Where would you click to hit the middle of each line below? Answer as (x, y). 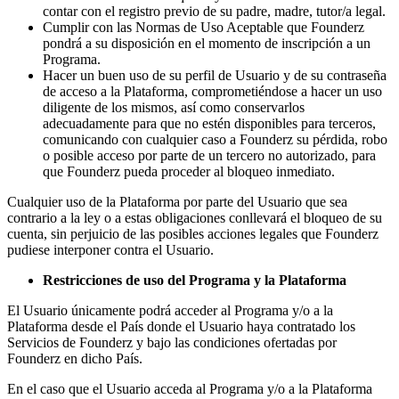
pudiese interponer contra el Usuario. (110, 249)
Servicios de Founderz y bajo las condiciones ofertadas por (172, 342)
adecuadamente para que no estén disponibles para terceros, (209, 123)
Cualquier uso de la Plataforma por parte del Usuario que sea (177, 201)
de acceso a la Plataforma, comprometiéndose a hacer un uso (212, 91)
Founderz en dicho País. (75, 358)
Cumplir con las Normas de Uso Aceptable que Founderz (204, 27)
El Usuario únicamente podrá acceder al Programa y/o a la (170, 310)
